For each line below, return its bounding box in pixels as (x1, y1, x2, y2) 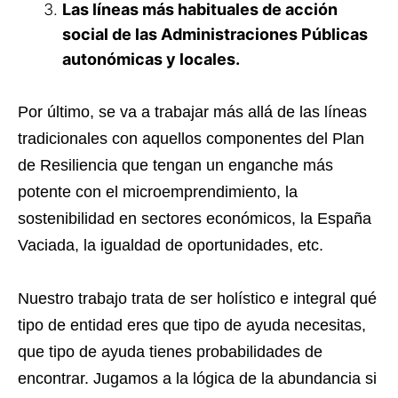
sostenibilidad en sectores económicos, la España (18, 209, 371, 227)
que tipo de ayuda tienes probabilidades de (18, 342, 322, 361)
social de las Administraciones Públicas (62, 24, 368, 44)
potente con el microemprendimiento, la (18, 182, 298, 201)
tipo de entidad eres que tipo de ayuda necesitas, (18, 315, 366, 334)
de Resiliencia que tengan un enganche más (18, 155, 333, 174)
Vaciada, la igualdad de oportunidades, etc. (18, 235, 323, 254)
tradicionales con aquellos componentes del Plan (18, 129, 364, 147)
